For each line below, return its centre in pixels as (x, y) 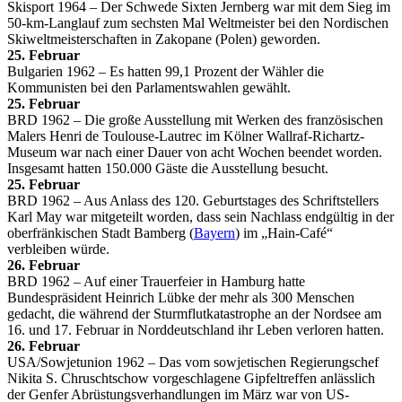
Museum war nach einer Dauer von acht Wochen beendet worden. (195, 152)
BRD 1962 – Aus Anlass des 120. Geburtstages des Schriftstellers (193, 200)
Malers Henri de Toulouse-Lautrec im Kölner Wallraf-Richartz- (186, 135)
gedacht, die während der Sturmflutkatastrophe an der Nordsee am (194, 313)
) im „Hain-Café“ (284, 232)
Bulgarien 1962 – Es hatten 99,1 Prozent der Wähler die (166, 71)
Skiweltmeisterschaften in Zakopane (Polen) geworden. (164, 39)
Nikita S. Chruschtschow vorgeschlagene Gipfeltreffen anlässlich (191, 378)
